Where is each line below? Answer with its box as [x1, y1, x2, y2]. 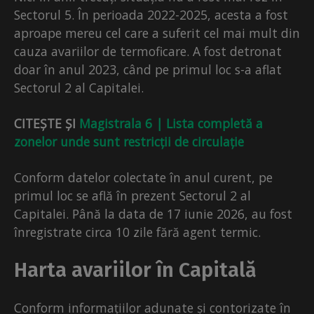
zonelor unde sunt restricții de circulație [14, 133, 244, 151]
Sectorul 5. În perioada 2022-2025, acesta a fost [14, 6, 288, 24]
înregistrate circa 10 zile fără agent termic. [14, 224, 261, 241]
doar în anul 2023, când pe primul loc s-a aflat [14, 61, 282, 78]
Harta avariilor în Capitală [14, 258, 257, 283]
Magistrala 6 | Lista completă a [79, 115, 263, 132]
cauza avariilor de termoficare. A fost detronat [14, 43, 282, 60]
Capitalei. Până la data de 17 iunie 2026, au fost [14, 205, 292, 223]
